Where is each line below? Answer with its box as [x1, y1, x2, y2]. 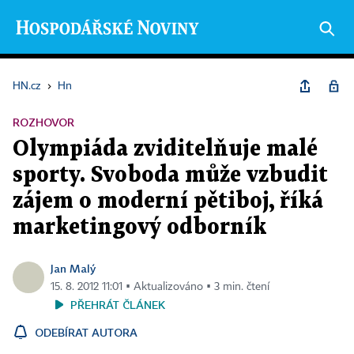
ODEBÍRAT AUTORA [35, 326, 137, 339]
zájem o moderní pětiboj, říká [13, 191, 323, 212]
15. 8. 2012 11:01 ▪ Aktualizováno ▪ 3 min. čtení [51, 281, 269, 292]
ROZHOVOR [13, 115, 74, 129]
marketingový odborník [13, 217, 266, 238]
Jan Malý [51, 262, 96, 275]
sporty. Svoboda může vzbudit [13, 165, 328, 186]
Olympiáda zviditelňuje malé [13, 139, 318, 160]
